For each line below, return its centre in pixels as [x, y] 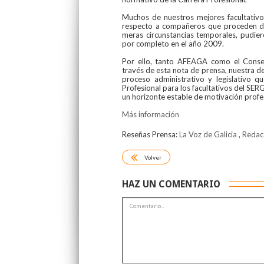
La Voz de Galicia [208, 134]
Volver [153, 158]
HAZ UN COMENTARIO [171, 184]
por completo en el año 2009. [173, 43]
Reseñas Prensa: [151, 134]
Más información [151, 114]
